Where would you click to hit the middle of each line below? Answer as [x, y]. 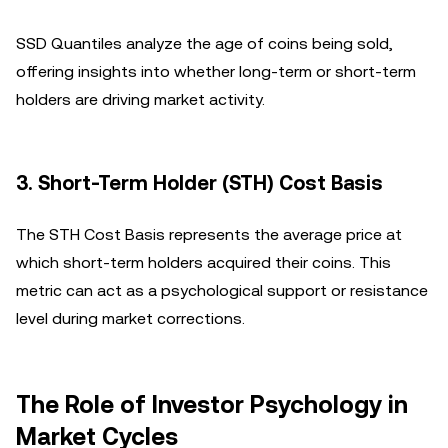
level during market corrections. [130, 318]
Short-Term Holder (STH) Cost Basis [210, 183]
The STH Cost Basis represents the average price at [209, 234]
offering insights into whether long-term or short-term [216, 71]
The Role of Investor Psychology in [212, 405]
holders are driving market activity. [140, 99]
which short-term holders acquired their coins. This [203, 262]
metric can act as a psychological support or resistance [222, 290]
